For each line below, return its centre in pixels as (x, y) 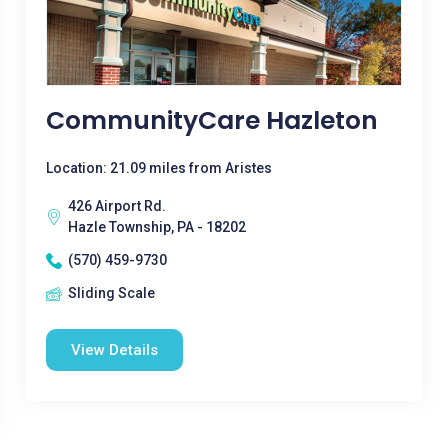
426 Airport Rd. (116, 206)
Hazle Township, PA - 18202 (156, 227)
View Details (114, 350)
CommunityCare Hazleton (211, 120)
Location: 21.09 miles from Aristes (158, 168)
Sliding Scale (111, 293)
